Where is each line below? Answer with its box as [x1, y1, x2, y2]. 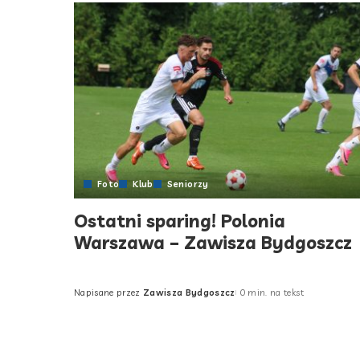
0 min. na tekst [239, 286, 304, 298]
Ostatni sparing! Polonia [74, 209, 285, 232]
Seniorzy [166, 178, 209, 190]
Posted [73, 292, 108, 305]
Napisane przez [74, 286, 141, 298]
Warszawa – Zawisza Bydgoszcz [74, 231, 352, 254]
